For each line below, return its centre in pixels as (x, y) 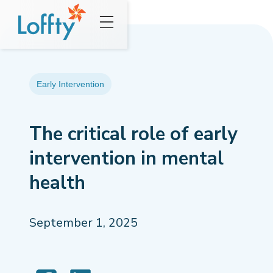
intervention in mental (126, 158)
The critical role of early (133, 134)
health (57, 183)
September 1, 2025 (83, 223)
